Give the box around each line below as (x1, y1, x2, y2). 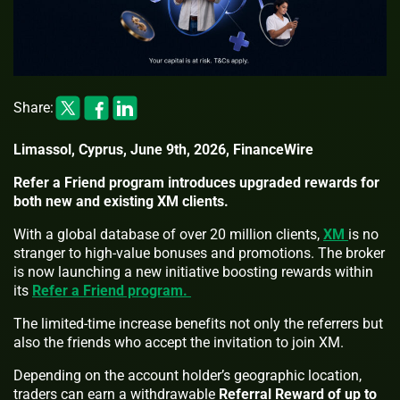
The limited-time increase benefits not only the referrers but (13, 314, 383, 332)
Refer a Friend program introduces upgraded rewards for (13, 173, 379, 191)
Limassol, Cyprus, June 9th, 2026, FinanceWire (13, 140, 313, 158)
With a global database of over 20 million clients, (13, 225, 323, 243)
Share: (13, 99, 54, 117)
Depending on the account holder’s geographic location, (13, 366, 362, 384)
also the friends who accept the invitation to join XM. (13, 333, 347, 351)
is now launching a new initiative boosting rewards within (13, 262, 373, 280)
